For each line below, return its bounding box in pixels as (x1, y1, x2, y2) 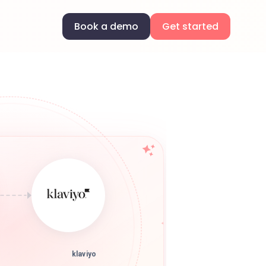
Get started (162, 19, 218, 33)
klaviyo (72, 246, 96, 255)
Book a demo (74, 19, 138, 33)
